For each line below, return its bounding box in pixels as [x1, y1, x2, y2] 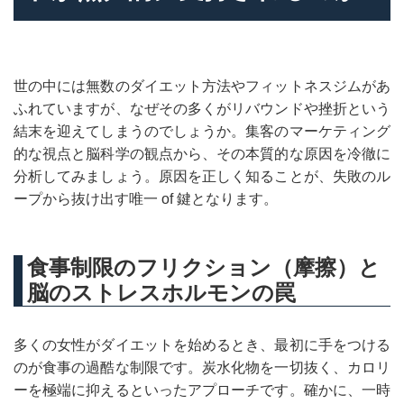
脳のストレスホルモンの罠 [27, 281, 296, 305]
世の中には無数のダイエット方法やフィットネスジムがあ [14, 78, 390, 94]
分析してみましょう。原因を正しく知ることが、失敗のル [14, 169, 390, 184]
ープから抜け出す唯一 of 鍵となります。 [14, 191, 278, 207]
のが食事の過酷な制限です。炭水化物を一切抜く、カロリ [14, 360, 390, 375]
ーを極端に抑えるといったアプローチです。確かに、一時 [14, 382, 390, 398]
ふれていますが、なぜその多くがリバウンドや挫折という [14, 101, 390, 116]
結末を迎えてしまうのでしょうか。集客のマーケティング [14, 124, 390, 139]
